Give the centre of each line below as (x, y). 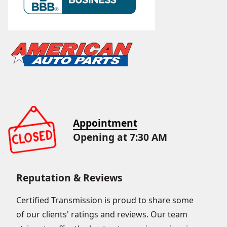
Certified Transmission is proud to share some (105, 200)
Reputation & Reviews (69, 178)
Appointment (105, 123)
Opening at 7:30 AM (120, 137)
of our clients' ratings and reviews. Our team (102, 214)
